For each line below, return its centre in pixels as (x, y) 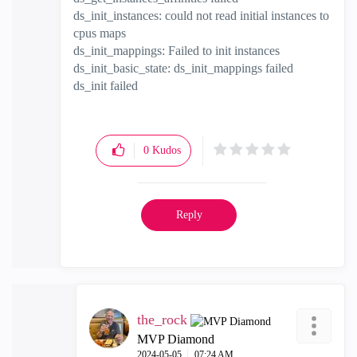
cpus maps (100, 33)
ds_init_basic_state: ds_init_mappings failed (183, 68)
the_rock (162, 319)
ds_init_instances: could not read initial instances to (201, 15)
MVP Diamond (176, 339)
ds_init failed (106, 85)
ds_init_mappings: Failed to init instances (177, 50)
